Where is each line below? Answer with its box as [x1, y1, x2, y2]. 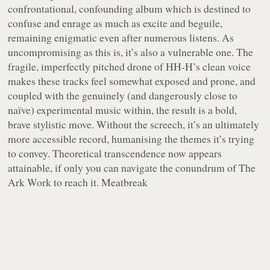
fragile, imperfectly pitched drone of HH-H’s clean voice [8, 59, 251, 74]
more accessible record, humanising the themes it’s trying [8, 131, 255, 146]
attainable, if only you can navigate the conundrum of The [8, 160, 256, 175]
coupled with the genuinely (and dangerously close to [8, 88, 238, 103]
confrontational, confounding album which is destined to [8, 1, 251, 16]
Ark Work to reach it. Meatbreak [8, 175, 148, 190]
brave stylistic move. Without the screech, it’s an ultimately [8, 117, 260, 132]
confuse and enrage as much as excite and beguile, [8, 16, 223, 31]
